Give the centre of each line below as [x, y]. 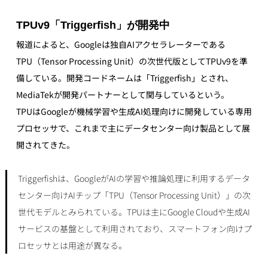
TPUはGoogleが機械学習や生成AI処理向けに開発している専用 [134, 111]
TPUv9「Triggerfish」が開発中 [93, 25]
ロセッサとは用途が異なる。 [72, 245]
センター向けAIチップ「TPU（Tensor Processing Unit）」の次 [134, 195]
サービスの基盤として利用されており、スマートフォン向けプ [135, 228]
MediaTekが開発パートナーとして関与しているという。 [122, 94]
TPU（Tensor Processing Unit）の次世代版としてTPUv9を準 [132, 61]
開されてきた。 [45, 144]
